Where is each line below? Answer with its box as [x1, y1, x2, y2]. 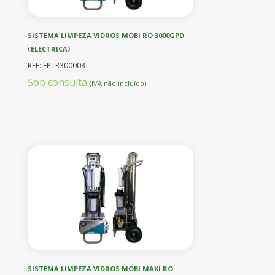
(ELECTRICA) [28, 44, 70, 53]
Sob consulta [28, 75, 90, 89]
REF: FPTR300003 [28, 60, 85, 71]
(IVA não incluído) [90, 78, 146, 88]
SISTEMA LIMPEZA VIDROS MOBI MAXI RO [28, 263, 173, 273]
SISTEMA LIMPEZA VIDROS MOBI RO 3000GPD [28, 30, 184, 40]
